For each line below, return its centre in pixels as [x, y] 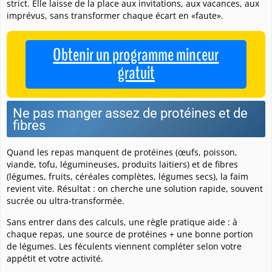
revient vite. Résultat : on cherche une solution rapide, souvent [135, 188]
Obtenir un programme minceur [136, 55]
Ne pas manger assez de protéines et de [130, 113]
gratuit [136, 73]
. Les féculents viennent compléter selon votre [148, 246]
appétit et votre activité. [55, 258]
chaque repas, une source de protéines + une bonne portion [130, 234]
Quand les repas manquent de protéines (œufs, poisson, [122, 152]
